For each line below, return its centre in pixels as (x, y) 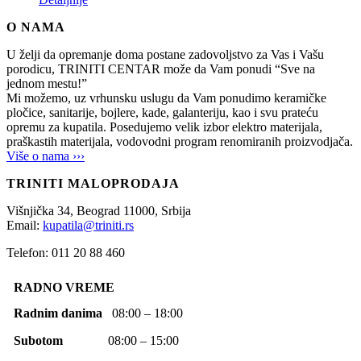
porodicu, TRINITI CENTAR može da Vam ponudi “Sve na (161, 69)
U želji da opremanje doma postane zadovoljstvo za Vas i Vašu (165, 55)
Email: (25, 226)
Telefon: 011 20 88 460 (66, 253)
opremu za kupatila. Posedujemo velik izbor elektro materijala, (164, 127)
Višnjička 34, (41, 211)
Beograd (100, 211)
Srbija (176, 211)
